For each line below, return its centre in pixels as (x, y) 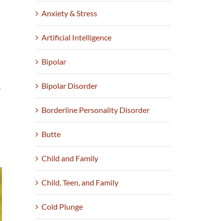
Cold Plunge (62, 207)
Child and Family (70, 158)
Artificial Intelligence (77, 37)
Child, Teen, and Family (80, 183)
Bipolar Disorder (70, 86)
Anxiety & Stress (70, 13)
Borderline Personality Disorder (96, 110)
